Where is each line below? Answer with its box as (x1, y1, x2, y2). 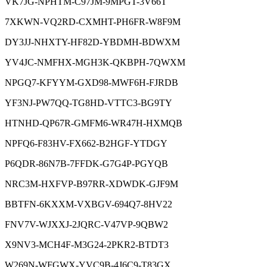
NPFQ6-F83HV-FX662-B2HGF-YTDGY (5, 138, 167, 148)
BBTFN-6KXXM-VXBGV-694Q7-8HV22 (5, 198, 172, 209)
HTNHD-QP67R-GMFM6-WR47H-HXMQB (5, 117, 182, 128)
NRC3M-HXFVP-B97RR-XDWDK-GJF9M (5, 178, 178, 189)
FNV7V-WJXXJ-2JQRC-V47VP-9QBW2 (5, 219, 168, 229)
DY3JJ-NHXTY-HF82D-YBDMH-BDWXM (5, 36, 180, 47)
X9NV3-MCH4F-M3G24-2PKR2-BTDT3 (5, 239, 169, 250)
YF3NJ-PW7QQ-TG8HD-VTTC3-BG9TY (5, 97, 172, 108)
